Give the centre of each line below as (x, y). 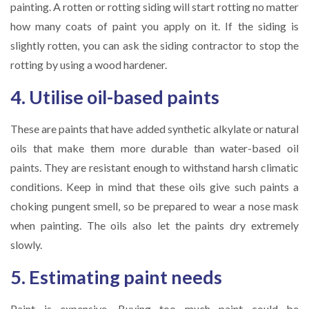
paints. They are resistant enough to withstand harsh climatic (154, 167)
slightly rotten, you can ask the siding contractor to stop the (154, 45)
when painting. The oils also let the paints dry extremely (154, 225)
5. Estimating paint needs (116, 277)
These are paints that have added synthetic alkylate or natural (154, 129)
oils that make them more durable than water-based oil (154, 148)
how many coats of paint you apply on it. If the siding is (154, 26)
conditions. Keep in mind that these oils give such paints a (154, 187)
